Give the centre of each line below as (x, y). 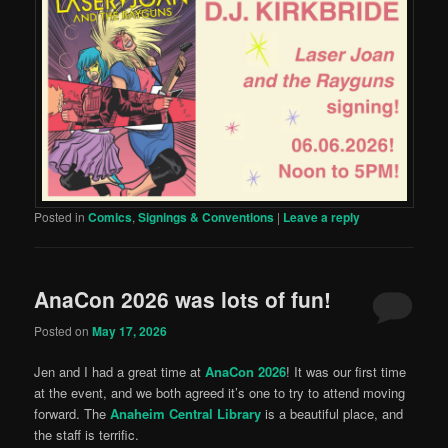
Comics (110, 216)
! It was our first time (346, 371)
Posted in (60, 216)
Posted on (63, 330)
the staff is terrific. (87, 434)
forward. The (70, 413)
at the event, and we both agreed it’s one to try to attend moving (220, 392)
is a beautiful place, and (332, 413)
